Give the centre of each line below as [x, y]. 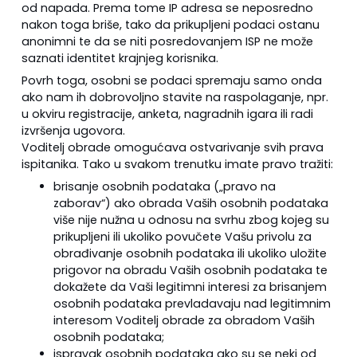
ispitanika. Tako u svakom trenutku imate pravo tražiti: [177, 165]
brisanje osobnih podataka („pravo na [164, 187]
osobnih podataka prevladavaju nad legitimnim [192, 304]
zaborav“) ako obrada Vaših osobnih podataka [190, 204]
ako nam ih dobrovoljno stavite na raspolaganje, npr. [175, 98]
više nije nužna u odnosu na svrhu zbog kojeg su [191, 220]
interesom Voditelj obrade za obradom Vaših [184, 321]
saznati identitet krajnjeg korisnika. [120, 58]
